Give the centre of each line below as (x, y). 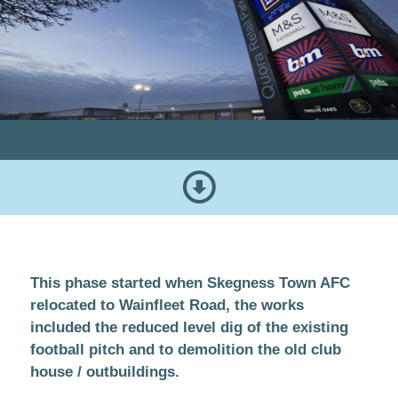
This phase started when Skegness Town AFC (190, 283)
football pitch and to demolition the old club (185, 350)
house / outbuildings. (104, 372)
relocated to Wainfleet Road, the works (167, 306)
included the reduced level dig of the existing (189, 328)
